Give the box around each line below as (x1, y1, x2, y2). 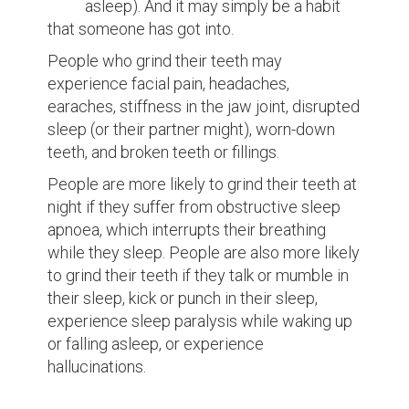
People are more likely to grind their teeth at (47, 174, 358, 194)
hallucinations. (47, 357, 147, 376)
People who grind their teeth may (47, 51, 283, 70)
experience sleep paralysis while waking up (47, 311, 353, 330)
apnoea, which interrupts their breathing (47, 220, 327, 239)
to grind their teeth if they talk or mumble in (47, 266, 350, 285)
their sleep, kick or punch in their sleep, (47, 288, 319, 308)
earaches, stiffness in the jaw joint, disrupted (47, 97, 361, 116)
